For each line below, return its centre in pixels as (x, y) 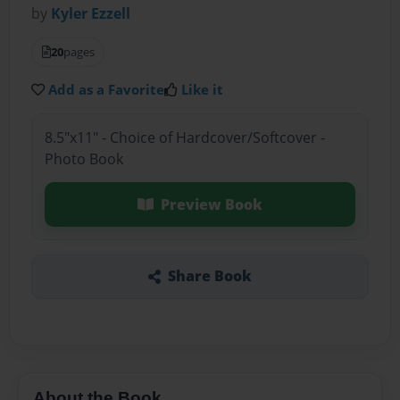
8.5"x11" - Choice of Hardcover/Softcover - (184, 137)
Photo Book (83, 158)
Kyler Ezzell (91, 14)
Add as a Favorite (107, 90)
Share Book (209, 276)
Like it (203, 90)
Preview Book (211, 204)
